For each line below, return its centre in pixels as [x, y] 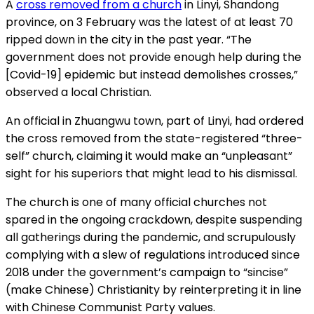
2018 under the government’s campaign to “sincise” [147, 273]
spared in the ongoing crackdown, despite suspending [154, 220]
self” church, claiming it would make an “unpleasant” [149, 156]
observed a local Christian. [78, 93]
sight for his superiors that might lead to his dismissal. [151, 174]
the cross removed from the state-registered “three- [154, 139]
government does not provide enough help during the [153, 57]
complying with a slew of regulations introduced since [153, 255]
